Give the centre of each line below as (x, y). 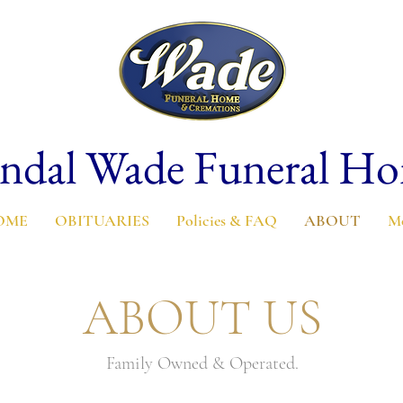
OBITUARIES (102, 220)
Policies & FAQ (227, 220)
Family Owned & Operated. (202, 363)
